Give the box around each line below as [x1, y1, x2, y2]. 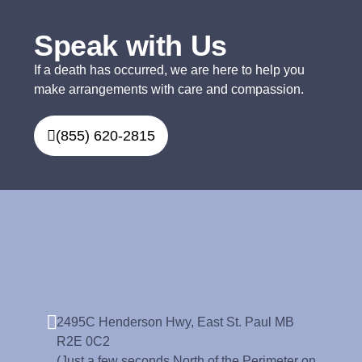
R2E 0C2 [56, 334, 110, 348]
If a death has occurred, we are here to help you [34, 62, 305, 77]
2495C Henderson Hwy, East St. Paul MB [56, 314, 294, 329]
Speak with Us [34, 28, 227, 62]
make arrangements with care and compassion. [34, 82, 304, 96]
